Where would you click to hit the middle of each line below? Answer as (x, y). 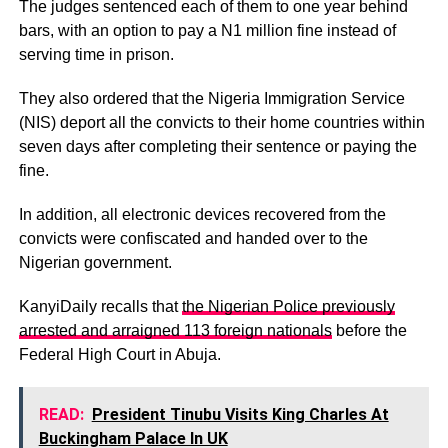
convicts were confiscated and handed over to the (193, 238)
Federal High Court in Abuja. (119, 354)
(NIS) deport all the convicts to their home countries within (221, 122)
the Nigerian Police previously (288, 306)
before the (369, 330)
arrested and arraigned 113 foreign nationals (175, 330)
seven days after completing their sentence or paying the (217, 146)
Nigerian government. (95, 262)
